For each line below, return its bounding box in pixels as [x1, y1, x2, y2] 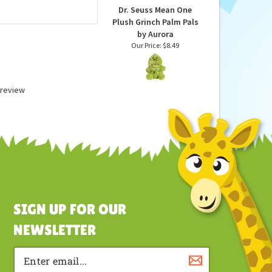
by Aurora [137, 71, 174, 83]
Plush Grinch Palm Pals [112, 59, 199, 70]
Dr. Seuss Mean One [118, 47, 192, 58]
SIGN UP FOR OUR [13, 243, 126, 260]
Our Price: [131, 83, 161, 93]
